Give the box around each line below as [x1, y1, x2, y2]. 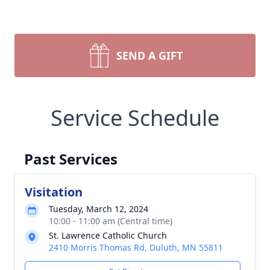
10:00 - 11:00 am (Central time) [49, 215, 172, 227]
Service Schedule [51, 103, 219, 133]
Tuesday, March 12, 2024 [49, 203, 148, 215]
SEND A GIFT [116, 48, 183, 63]
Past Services [24, 149, 118, 169]
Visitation [25, 184, 83, 200]
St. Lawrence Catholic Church [49, 230, 167, 241]
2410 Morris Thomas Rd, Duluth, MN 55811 [49, 242, 223, 253]
